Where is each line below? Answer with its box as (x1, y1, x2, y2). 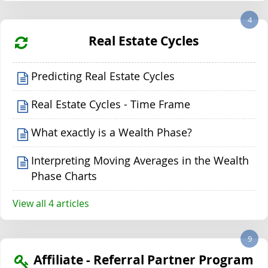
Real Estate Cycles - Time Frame (31, 97, 191, 111)
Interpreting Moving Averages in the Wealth (31, 153, 249, 167)
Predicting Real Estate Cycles (31, 69, 175, 83)
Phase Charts (31, 169, 98, 183)
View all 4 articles (13, 196, 89, 210)
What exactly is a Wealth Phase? (31, 125, 193, 139)
